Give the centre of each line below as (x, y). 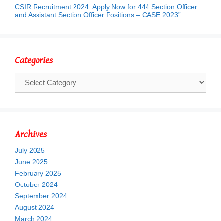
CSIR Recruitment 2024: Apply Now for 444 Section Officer (106, 7)
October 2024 (36, 185)
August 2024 (35, 207)
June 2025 (31, 162)
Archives (31, 135)
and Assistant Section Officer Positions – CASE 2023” (98, 15)
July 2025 (30, 151)
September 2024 (41, 196)
